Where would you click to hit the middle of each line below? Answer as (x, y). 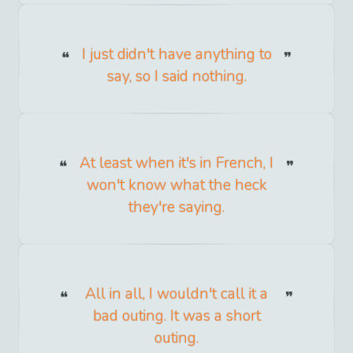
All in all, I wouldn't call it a (176, 294)
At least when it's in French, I (176, 163)
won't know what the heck (176, 185)
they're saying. (176, 207)
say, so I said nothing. (176, 76)
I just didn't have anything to (176, 54)
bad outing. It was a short (176, 316)
